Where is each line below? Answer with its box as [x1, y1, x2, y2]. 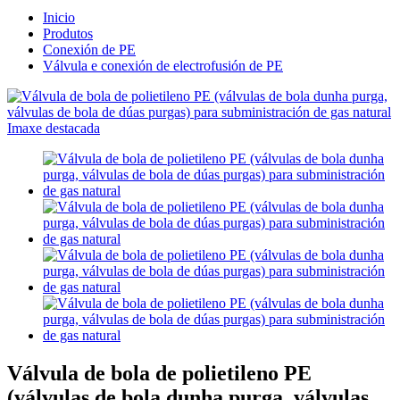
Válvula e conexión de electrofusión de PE [43, 57, 283, 73]
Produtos [43, 25, 93, 41]
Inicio [43, 9, 75, 25]
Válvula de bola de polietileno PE [7, 361, 312, 385]
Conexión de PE [43, 41, 136, 57]
